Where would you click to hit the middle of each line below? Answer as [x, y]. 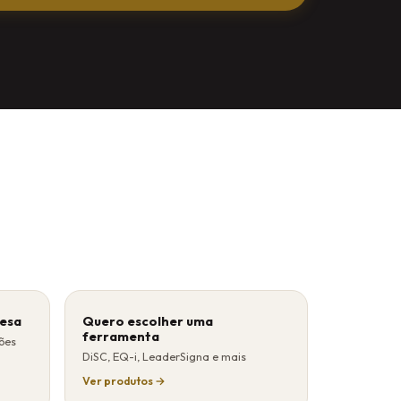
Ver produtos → [124, 380]
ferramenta [121, 336]
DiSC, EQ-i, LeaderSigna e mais [165, 356]
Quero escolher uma [148, 321]
